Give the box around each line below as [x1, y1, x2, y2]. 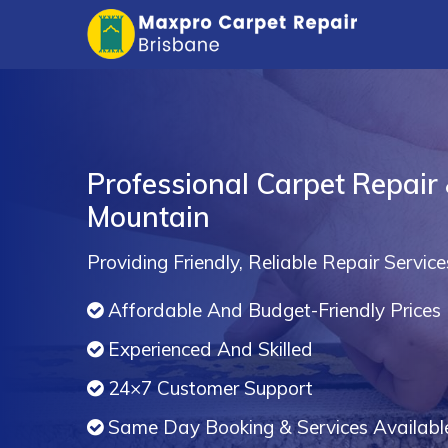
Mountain [87, 199, 210, 234]
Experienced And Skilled [108, 337, 313, 361]
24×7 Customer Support [108, 376, 313, 400]
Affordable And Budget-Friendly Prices [108, 298, 441, 322]
